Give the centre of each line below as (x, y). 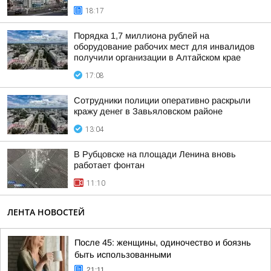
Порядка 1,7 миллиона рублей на (142, 36)
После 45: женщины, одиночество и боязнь (163, 243)
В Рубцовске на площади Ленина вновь (155, 154)
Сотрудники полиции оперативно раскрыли (162, 100)
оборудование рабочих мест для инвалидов (164, 47)
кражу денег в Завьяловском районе (148, 111)
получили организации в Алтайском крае (157, 57)
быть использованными (123, 255)
